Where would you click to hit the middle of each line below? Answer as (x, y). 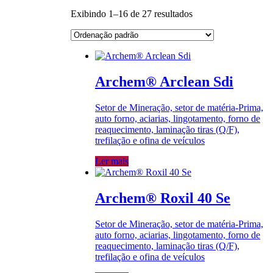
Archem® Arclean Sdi (164, 82)
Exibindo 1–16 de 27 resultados (132, 14)
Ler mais (112, 161)
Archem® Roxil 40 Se (163, 198)
